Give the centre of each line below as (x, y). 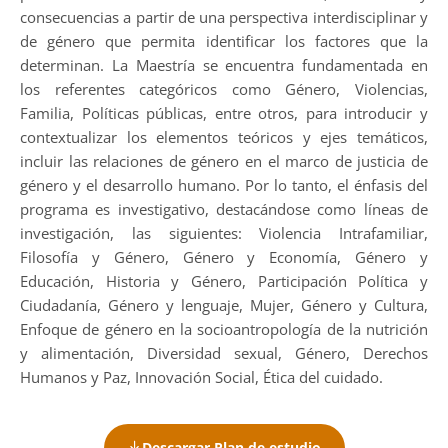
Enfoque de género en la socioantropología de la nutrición (224, 329)
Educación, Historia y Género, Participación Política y (224, 281)
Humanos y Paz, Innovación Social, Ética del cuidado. (201, 377)
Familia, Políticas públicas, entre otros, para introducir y (224, 113)
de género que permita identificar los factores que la (224, 41)
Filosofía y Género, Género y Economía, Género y (224, 257)
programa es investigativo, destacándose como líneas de (224, 209)
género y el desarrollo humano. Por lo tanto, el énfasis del (224, 185)
